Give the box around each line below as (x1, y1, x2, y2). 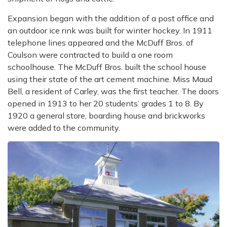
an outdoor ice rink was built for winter (8, 25, 153, 35)
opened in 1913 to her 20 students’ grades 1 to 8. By (8, 98, 204, 108)
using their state (8, 74, 70, 84)
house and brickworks (124, 110, 205, 121)
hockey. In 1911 (153, 25, 212, 35)
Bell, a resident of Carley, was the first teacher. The (8, 86, 199, 96)
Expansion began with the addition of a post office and (8, 13, 214, 23)
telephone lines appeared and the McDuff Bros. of (8, 37, 194, 48)
